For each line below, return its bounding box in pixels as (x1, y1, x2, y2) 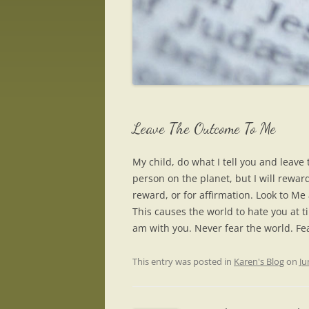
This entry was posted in (132, 255, 234, 268)
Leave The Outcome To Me (132, 119, 276, 138)
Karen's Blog (234, 255, 284, 268)
